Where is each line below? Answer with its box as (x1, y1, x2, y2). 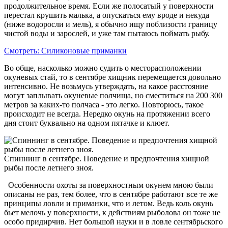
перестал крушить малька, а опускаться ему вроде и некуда (4, 10, 209, 19)
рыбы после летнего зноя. (4, 163, 94, 172)
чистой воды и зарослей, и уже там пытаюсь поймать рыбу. (4, 28, 212, 38)
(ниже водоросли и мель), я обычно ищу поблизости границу (4, 19, 217, 28)
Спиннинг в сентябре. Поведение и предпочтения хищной (4, 154, 209, 163)
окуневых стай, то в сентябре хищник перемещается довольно (4, 72, 221, 81)
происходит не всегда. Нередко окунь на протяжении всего (4, 109, 210, 118)
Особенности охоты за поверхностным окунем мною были (4, 180, 213, 189)
